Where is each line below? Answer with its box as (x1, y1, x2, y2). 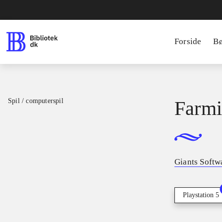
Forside (174, 37, 202, 46)
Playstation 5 (183, 191, 219, 199)
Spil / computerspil (8, 97, 63, 105)
